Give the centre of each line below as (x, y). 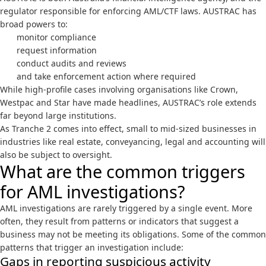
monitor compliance (56, 37)
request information (57, 50)
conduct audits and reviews (72, 63)
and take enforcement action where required (106, 76)
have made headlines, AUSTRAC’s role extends (163, 102)
